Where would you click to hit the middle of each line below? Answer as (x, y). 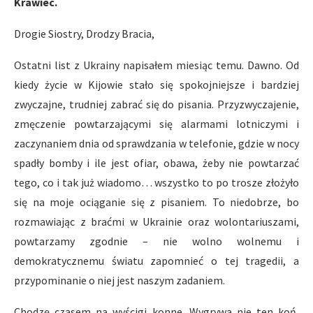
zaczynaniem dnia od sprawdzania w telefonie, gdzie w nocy (156, 143)
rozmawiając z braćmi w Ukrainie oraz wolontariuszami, (156, 221)
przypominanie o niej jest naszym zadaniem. (119, 280)
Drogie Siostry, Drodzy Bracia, (84, 34)
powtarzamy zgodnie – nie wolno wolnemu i (156, 241)
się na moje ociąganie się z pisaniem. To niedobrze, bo (156, 202)
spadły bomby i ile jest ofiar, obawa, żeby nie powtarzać (156, 163)
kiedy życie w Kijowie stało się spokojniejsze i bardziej (156, 85)
